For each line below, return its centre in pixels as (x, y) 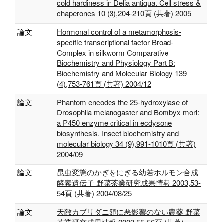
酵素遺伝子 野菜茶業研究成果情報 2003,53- (129, 183)
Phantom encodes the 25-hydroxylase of (122, 102)
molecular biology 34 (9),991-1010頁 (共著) (126, 143)
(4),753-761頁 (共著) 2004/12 (104, 83)
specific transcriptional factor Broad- (115, 42)
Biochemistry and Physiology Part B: (116, 63)
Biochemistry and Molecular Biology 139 (122, 73)
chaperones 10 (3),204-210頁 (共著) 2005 (124, 13)
